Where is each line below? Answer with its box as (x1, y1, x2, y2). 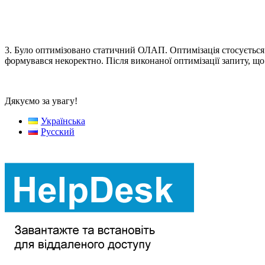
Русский (40, 126, 75, 137)
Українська (40, 115, 85, 126)
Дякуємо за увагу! (5, 95, 77, 106)
